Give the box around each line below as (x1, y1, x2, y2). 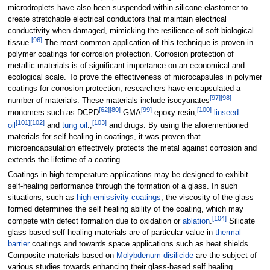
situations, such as (7, 193, 77, 202)
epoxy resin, (151, 108, 197, 118)
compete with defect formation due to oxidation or (7, 217, 183, 226)
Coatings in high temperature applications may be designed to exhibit (7, 171, 248, 180)
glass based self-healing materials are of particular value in (7, 228, 215, 237)
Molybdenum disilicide (116, 251, 193, 260)
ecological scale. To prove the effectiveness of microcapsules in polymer (7, 73, 262, 82)
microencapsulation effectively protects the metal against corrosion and (7, 143, 257, 152)
